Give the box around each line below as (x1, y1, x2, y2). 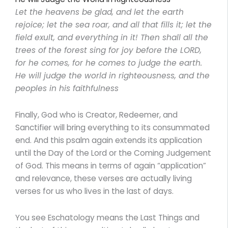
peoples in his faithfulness (15, 83, 119, 94)
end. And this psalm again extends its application (15, 135, 202, 146)
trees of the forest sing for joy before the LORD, (15, 45, 202, 56)
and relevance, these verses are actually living (15, 173, 192, 184)
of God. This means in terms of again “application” (15, 160, 206, 172)
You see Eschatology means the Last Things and (15, 212, 199, 223)
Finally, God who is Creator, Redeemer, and (15, 109, 178, 121)
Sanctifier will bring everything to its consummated (15, 122, 210, 133)
